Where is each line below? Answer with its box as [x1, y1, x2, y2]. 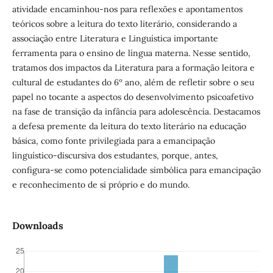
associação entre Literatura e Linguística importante [12, 32, 218, 44]
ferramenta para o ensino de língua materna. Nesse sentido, [12, 47, 250, 58]
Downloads [12, 219, 63, 232]
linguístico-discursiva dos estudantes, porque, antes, [12, 149, 218, 161]
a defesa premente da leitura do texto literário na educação [12, 120, 246, 132]
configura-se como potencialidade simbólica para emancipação [12, 164, 261, 175]
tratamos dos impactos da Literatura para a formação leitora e [12, 62, 255, 73]
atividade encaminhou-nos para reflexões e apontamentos [12, 3, 243, 15]
